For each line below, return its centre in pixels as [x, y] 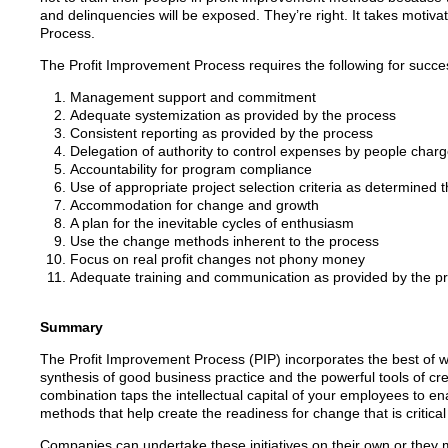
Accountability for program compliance [190, 169]
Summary [71, 327]
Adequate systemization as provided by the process [232, 115]
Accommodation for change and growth [194, 205]
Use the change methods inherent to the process [224, 241]
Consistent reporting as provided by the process [221, 133]
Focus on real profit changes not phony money [217, 259]
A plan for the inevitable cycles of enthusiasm [211, 223]
